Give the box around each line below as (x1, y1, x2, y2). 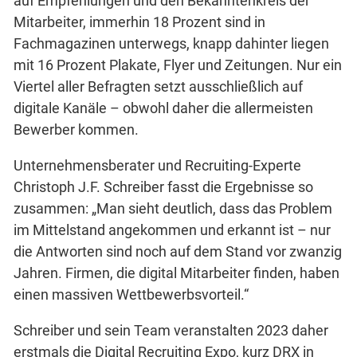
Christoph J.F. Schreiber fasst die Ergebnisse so (14, 178, 313, 195)
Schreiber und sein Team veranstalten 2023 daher (14, 321, 328, 339)
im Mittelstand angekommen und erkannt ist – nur (14, 221, 331, 238)
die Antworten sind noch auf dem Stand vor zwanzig (14, 242, 342, 260)
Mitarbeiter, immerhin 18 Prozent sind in (14, 13, 265, 30)
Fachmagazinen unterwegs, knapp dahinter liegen (14, 34, 329, 52)
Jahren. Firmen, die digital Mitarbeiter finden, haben (14, 264, 339, 281)
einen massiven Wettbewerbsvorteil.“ (14, 285, 249, 303)
